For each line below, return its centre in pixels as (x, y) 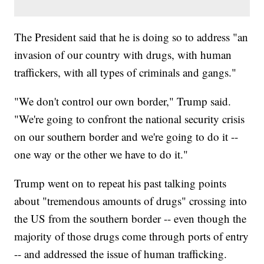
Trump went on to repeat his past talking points (121, 183)
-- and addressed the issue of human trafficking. (121, 254)
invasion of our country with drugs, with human (123, 55)
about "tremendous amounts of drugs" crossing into (131, 201)
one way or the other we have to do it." (101, 154)
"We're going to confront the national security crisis (130, 119)
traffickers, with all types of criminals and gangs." (126, 72)
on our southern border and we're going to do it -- (126, 137)
